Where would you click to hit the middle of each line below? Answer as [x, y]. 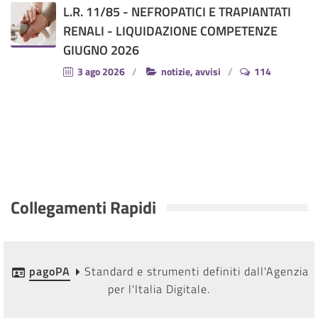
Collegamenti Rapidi [83, 207]
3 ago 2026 [100, 71]
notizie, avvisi [190, 71]
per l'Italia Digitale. [159, 289]
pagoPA [49, 271]
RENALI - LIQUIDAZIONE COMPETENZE [170, 31]
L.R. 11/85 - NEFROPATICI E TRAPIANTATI [177, 11]
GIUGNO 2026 [101, 50]
